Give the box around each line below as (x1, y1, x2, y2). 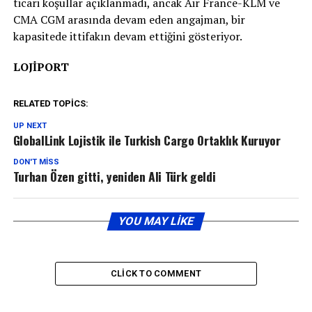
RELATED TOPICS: (13, 97, 88, 109)
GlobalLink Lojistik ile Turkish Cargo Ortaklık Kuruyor (13, 130, 281, 149)
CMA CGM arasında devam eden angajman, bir (13, 11, 245, 27)
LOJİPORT (13, 58, 69, 75)
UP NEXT (13, 120, 47, 130)
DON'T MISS (13, 157, 59, 166)
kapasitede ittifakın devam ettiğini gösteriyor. (13, 28, 242, 44)
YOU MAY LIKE (116, 214, 196, 228)
